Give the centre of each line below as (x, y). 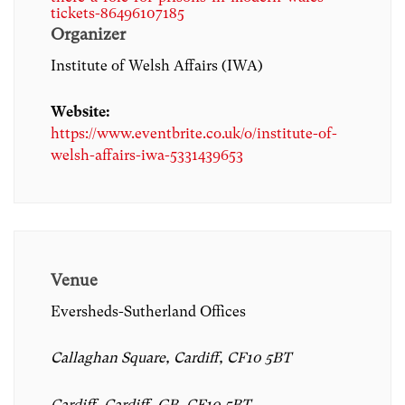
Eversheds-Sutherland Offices (148, 312)
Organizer (88, 34)
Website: (80, 112)
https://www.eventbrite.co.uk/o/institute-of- (194, 134)
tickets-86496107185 (118, 14)
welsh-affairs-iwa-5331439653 (147, 155)
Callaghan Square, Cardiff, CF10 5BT (171, 358)
